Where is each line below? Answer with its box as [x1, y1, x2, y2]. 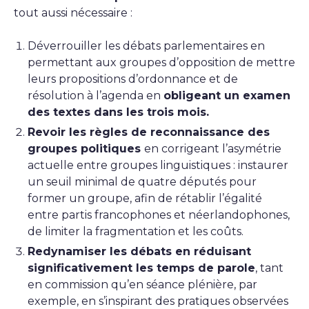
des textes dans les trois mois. [28, 106, 209, 119]
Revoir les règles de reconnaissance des [28, 126, 270, 139]
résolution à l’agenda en [28, 89, 163, 102]
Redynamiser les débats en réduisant [28, 245, 251, 258]
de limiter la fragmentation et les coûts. [28, 225, 243, 238]
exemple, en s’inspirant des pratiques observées [28, 295, 288, 308]
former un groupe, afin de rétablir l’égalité [28, 192, 262, 205]
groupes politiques [28, 142, 144, 155]
